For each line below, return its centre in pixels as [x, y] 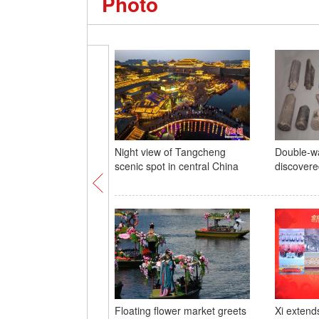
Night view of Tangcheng [170, 152]
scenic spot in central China [176, 166]
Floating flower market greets [180, 310]
